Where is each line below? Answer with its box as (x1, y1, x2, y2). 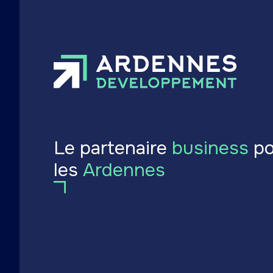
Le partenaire (54, 136, 172, 160)
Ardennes (83, 158, 165, 182)
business (172, 136, 249, 160)
